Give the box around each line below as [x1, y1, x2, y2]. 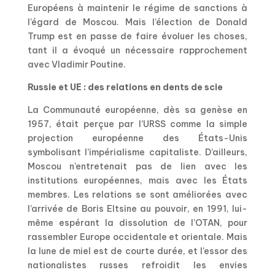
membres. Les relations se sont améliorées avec [27, 189, 248, 201]
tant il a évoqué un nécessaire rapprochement [27, 45, 248, 56]
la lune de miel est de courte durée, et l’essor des [27, 246, 248, 257]
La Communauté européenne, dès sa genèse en [27, 104, 248, 116]
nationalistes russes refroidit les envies [27, 260, 248, 271]
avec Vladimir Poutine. [27, 59, 126, 71]
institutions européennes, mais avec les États [27, 175, 248, 187]
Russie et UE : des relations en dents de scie [27, 82, 223, 93]
